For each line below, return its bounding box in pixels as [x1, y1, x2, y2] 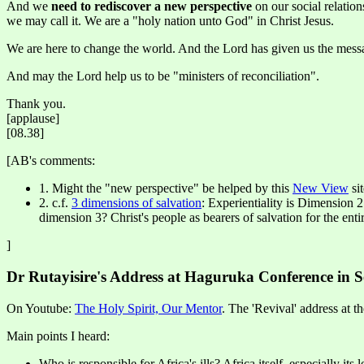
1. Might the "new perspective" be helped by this [39, 181, 292, 196]
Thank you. [6, 97, 66, 111]
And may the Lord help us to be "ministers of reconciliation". [6, 69, 319, 84]
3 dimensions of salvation [71, 196, 201, 210]
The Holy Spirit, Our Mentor [75, 301, 222, 315]
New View [292, 181, 349, 196]
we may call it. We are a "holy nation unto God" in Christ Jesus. [6, 14, 334, 28]
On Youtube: [6, 301, 75, 315]
